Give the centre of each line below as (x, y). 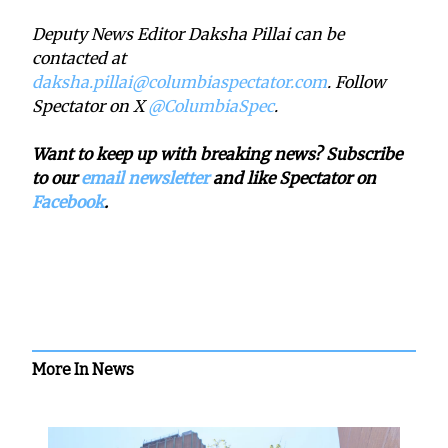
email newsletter (145, 177)
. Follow (356, 81)
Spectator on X (90, 105)
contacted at (79, 57)
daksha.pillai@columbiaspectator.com (179, 81)
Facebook (68, 201)
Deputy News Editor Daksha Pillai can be (188, 33)
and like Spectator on (292, 177)
